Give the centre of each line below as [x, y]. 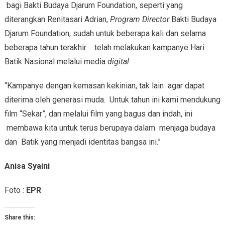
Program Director [139, 20]
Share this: [20, 218]
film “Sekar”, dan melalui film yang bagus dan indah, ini [98, 114]
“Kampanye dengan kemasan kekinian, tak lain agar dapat [104, 86]
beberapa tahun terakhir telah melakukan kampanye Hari [104, 48]
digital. [119, 62]
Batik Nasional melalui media [56, 62]
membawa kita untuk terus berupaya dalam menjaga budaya [110, 128]
